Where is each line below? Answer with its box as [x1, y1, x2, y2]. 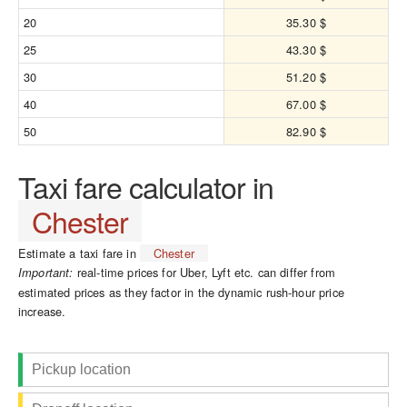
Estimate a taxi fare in [18, 244, 140, 262]
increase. [18, 303, 66, 320]
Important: [18, 264, 74, 281]
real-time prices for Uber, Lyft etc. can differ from [73, 263, 336, 281]
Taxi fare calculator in [18, 165, 273, 207]
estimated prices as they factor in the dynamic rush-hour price [18, 283, 344, 301]
